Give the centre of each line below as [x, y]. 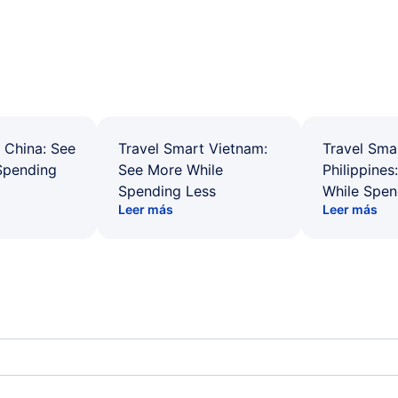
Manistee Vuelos [85, 361]
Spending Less [167, 191]
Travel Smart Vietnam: [193, 148]
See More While [171, 170]
